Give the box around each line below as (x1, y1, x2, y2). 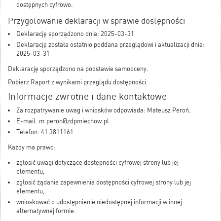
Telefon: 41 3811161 (16, 128, 74, 136)
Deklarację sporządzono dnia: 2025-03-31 (16, 30, 134, 38)
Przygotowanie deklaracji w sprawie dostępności (8, 16, 185, 26)
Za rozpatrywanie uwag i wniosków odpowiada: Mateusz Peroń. (16, 107, 191, 114)
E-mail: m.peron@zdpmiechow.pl (16, 117, 109, 125)
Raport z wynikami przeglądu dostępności (31, 78, 146, 86)
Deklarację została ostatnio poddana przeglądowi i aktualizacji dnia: (16, 41, 205, 49)
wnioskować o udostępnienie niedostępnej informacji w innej (16, 198, 182, 206)
